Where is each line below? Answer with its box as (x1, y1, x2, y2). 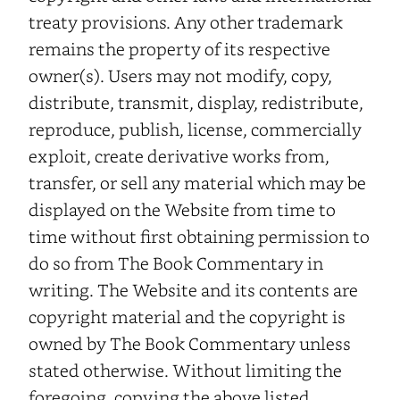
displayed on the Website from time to (29, 197, 336, 221)
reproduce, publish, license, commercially (29, 117, 362, 140)
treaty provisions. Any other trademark (29, 10, 343, 33)
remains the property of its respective (29, 37, 330, 60)
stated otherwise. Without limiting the (29, 358, 342, 381)
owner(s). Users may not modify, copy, (29, 63, 332, 87)
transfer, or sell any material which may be (29, 171, 366, 194)
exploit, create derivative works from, (29, 144, 329, 167)
